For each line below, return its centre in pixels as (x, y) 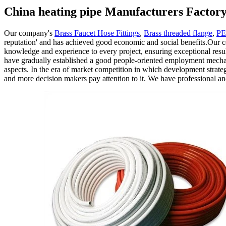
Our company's (29, 33)
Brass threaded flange (178, 33)
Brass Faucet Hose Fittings (97, 33)
